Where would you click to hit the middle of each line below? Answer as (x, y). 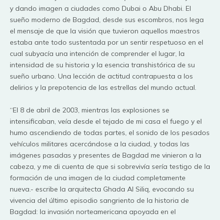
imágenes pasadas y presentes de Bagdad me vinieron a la (106, 155)
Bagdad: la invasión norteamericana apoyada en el (93, 211)
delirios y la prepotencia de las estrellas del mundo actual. (103, 88)
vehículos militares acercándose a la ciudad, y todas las (100, 144)
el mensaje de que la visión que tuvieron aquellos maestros (105, 31)
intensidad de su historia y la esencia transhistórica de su (102, 65)
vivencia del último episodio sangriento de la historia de (99, 200)
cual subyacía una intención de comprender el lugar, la (97, 54)
